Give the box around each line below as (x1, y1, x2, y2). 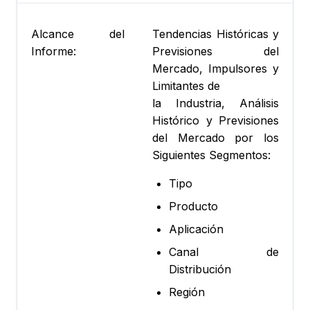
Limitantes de (152, 79, 220, 93)
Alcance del (31, 27, 125, 42)
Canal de (169, 245, 279, 259)
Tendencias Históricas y (152, 27, 279, 42)
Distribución (169, 262, 231, 277)
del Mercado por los (152, 131, 279, 145)
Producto (169, 199, 218, 214)
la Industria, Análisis (152, 96, 279, 111)
